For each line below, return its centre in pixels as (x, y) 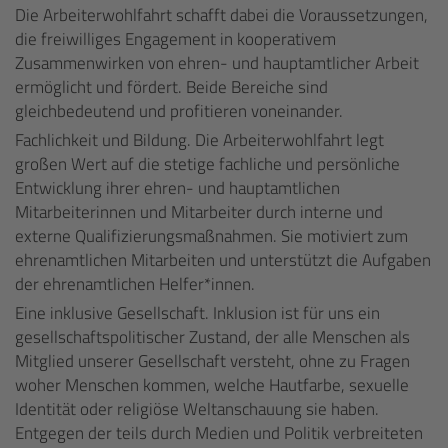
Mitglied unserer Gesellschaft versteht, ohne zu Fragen (212, 361)
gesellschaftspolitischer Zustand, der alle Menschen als (212, 337)
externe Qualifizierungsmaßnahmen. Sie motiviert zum (211, 236)
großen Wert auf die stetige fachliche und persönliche (207, 164)
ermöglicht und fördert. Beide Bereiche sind (171, 87)
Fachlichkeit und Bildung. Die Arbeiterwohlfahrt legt (199, 140)
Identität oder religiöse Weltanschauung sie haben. (197, 409)
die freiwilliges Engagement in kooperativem (175, 39)
